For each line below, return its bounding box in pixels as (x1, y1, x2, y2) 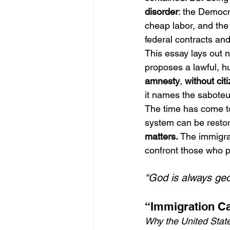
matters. (145, 131, 178, 142)
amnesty (145, 75, 180, 86)
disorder (145, 6, 178, 17)
